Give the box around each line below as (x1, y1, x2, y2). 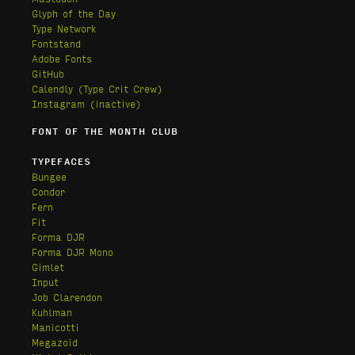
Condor (32, 185, 65, 198)
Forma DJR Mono (32, 246, 113, 258)
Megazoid (32, 336, 78, 349)
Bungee (32, 170, 67, 183)
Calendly (32, 82, 78, 95)
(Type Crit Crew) (78, 82, 162, 95)
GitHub (32, 67, 64, 80)
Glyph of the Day (32, 7, 116, 20)
